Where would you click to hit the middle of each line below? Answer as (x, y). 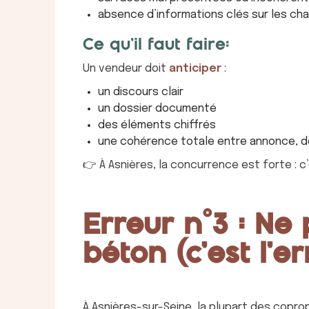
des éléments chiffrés (157, 125)
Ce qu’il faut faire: (156, 45)
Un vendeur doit (126, 68)
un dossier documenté (157, 108)
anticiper (195, 68)
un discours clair (141, 92)
